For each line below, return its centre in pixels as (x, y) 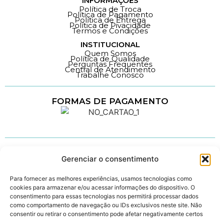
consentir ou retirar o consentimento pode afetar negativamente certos (106, 214)
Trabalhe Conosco (110, 75)
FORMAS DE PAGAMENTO (110, 101)
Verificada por (184, 208)
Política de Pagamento (110, 14)
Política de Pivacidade (110, 25)
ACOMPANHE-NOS (51, 158)
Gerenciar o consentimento (110, 159)
